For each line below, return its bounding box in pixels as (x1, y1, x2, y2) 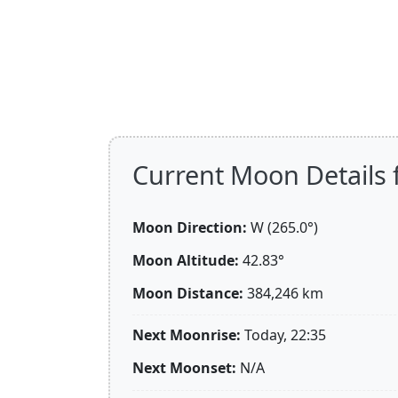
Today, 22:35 (244, 325, 326, 346)
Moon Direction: (132, 218, 247, 237)
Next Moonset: (132, 358, 236, 378)
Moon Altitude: (132, 250, 239, 270)
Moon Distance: (132, 283, 243, 303)
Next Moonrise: (132, 325, 241, 346)
